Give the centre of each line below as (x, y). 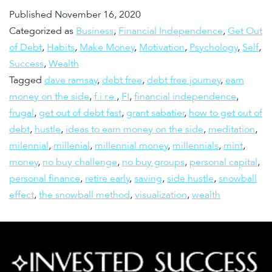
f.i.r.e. (105, 97)
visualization (161, 195)
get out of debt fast (80, 113)
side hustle (190, 179)
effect (22, 195)
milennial (29, 146)
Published (32, 15)
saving (148, 179)
